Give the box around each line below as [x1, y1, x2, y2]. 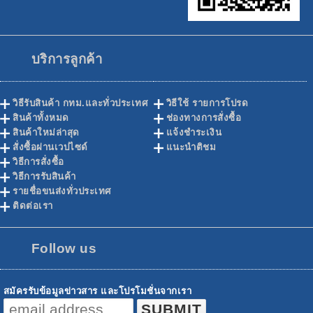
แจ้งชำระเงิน [166, 127, 222, 138]
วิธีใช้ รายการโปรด [166, 98, 249, 109]
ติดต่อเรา [13, 201, 53, 212]
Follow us [31, 241, 97, 256]
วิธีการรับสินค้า [13, 171, 76, 182]
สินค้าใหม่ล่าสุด [13, 127, 80, 138]
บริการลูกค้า [31, 51, 103, 66]
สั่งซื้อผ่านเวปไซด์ [13, 142, 88, 153]
